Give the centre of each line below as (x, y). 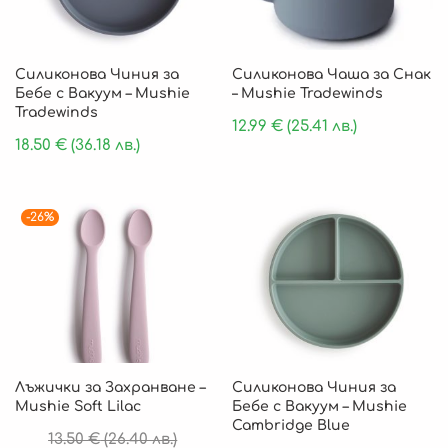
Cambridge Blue (291, 425)
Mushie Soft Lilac (78, 406)
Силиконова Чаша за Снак (332, 74)
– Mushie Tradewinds (308, 93)
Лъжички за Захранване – (110, 387)
